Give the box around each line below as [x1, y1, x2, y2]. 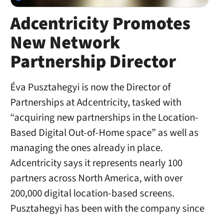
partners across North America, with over [10, 171, 183, 186]
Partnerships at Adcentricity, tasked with [10, 95, 181, 110]
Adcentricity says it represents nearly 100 [10, 156, 182, 171]
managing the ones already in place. [10, 141, 163, 155]
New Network [10, 30, 120, 56]
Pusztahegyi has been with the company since [10, 201, 204, 216]
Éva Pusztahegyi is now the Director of [10, 80, 171, 95]
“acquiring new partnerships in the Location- [10, 110, 198, 125]
